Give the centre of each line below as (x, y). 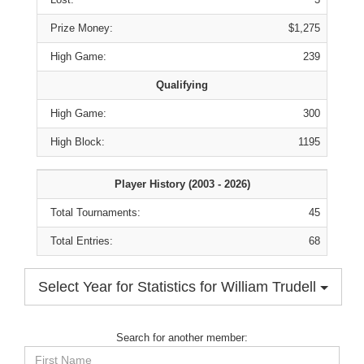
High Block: (74, 142)
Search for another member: (182, 338)
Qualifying (182, 85)
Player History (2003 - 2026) (182, 184)
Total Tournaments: (92, 212)
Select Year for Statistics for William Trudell (179, 287)
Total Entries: (78, 241)
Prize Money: (78, 28)
